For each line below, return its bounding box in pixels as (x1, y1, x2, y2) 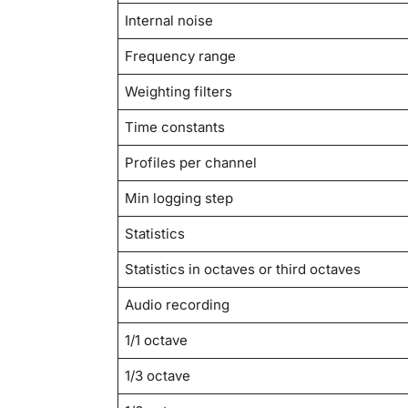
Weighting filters (125, 83, 233, 101)
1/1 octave (125, 331, 189, 350)
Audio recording (125, 296, 230, 314)
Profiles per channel (125, 154, 258, 172)
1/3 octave (125, 367, 191, 385)
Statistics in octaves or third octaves (125, 260, 362, 279)
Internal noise (125, 12, 214, 30)
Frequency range (125, 47, 237, 66)
